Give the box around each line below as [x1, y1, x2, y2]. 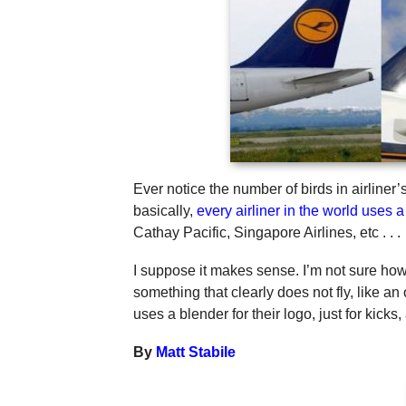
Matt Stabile [156, 344, 237, 360]
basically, [133, 203, 198, 218]
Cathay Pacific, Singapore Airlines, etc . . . [133, 225, 401, 240]
